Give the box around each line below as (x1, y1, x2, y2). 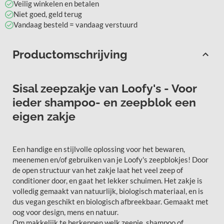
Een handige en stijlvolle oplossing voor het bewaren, (12, 144, 185, 154)
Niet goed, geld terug (13, 9, 82, 19)
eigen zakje (12, 110, 75, 123)
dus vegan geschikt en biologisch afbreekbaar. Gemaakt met (12, 197, 208, 206)
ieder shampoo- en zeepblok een (12, 96, 196, 109)
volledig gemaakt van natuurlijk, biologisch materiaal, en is (12, 186, 203, 196)
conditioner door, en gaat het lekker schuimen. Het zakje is (12, 176, 202, 185)
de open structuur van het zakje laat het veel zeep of (12, 165, 183, 175)
